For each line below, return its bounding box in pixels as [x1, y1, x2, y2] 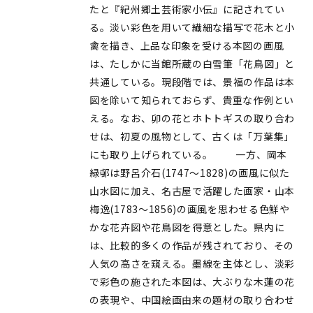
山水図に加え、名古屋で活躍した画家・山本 [89, 183, 295, 198]
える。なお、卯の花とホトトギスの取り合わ [89, 110, 295, 125]
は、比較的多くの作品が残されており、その [89, 238, 294, 252]
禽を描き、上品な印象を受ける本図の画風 [89, 38, 284, 52]
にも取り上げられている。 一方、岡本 [89, 147, 287, 161]
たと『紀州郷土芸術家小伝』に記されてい [89, 1, 285, 16]
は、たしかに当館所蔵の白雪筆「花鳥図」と [89, 56, 295, 71]
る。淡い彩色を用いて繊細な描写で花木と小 [89, 20, 295, 34]
